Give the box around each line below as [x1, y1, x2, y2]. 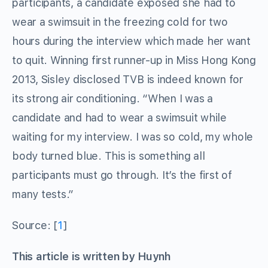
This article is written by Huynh [12, 250, 170, 263]
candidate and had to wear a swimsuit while [12, 111, 227, 124]
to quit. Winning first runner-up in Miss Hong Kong [12, 54, 257, 67]
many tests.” [12, 188, 74, 201]
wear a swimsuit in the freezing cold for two [12, 16, 228, 29]
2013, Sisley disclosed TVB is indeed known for [12, 73, 243, 86]
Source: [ [12, 219, 57, 232]
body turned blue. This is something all [12, 150, 205, 163]
